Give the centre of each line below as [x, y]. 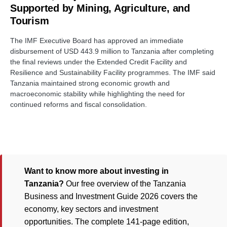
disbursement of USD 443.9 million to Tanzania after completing [112, 51]
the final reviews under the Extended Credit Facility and [99, 62]
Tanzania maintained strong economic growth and [90, 83]
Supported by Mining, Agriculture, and [100, 8]
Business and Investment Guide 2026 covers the [111, 197]
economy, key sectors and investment [91, 209]
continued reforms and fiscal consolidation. [79, 105]
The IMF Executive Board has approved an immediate [97, 41]
